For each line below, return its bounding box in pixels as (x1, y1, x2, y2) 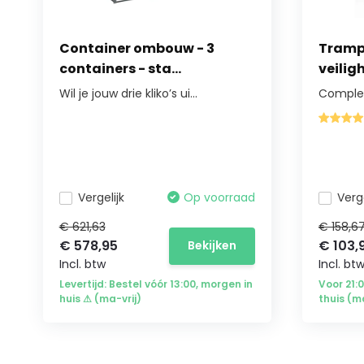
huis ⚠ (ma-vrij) (58, 292, 141, 305)
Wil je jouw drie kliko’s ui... (58, 85, 197, 102)
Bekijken (187, 237, 236, 253)
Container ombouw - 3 (58, 39, 214, 58)
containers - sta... (58, 59, 181, 78)
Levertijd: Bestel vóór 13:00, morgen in (58, 277, 253, 291)
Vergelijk (77, 189, 124, 206)
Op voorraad (183, 189, 255, 206)
